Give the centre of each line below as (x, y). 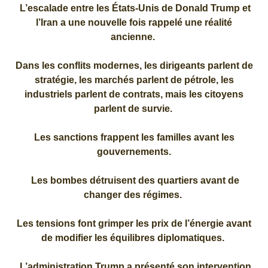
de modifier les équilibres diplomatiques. (134, 237)
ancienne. (134, 36)
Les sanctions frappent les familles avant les (134, 137)
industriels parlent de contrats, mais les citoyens (134, 94)
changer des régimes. (134, 194)
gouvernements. (134, 151)
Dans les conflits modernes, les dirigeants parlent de (134, 65)
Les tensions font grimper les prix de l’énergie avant (134, 223)
